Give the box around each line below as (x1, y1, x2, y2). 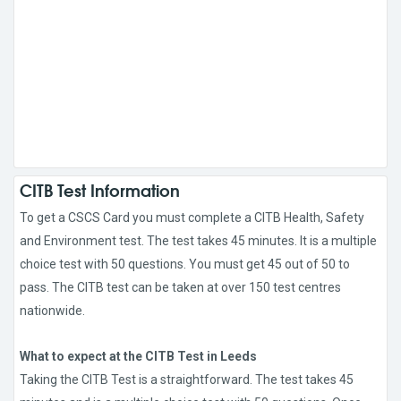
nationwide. (20, 303, 85, 319)
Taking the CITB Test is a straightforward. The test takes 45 (20, 372, 354, 388)
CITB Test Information (20, 177, 180, 203)
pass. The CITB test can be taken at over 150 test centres (20, 280, 341, 295)
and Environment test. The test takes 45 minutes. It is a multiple (20, 234, 377, 249)
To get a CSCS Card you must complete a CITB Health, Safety (20, 210, 364, 226)
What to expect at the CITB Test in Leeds (20, 349, 257, 364)
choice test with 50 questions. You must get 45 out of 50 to (20, 257, 350, 272)
